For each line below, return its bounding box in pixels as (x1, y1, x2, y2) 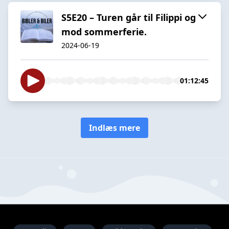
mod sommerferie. (61, 25, 147, 38)
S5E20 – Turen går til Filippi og (61, 11, 196, 24)
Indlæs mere (89, 122, 140, 133)
